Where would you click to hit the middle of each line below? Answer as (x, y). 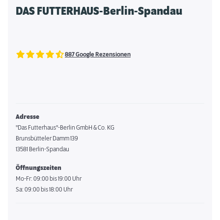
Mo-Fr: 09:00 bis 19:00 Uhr (49, 179)
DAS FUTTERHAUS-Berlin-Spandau (99, 11)
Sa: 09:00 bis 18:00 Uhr (44, 190)
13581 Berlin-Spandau (42, 149)
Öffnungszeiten (39, 168)
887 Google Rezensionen (98, 54)
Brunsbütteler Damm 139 (47, 138)
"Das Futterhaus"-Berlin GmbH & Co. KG (65, 128)
